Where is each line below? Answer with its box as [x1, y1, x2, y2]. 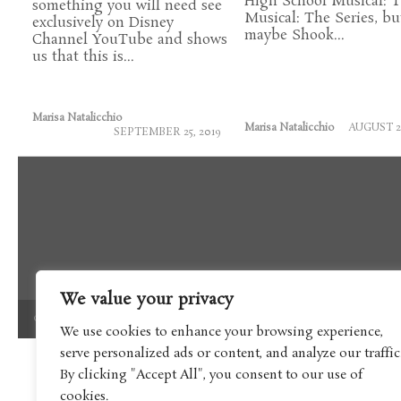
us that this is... [32, 47, 135, 66]
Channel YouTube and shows [32, 30, 228, 49]
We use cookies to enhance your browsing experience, [60, 323, 383, 341]
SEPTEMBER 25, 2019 [113, 125, 221, 140]
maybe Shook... [243, 26, 345, 45]
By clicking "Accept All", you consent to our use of [60, 366, 363, 384]
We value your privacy [60, 288, 234, 311]
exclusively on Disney [32, 13, 175, 32]
